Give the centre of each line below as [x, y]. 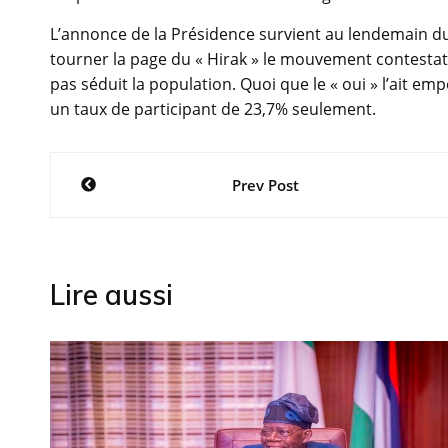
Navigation [141, 173]
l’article [110, 259]
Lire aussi [111, 295]
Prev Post [265, 185]
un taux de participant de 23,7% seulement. [213, 109]
